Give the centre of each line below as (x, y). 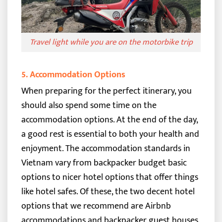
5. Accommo (44, 74)
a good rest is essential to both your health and (110, 134)
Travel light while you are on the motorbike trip (111, 42)
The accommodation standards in (128, 149)
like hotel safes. (49, 192)
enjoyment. (42, 149)
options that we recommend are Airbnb (96, 206)
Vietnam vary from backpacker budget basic (104, 163)
